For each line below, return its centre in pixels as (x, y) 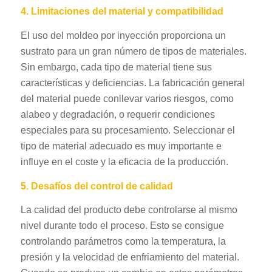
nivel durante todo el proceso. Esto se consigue (122, 226)
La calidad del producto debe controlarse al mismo (129, 210)
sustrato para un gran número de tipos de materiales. (133, 51)
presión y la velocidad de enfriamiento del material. (130, 257)
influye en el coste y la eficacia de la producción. (124, 161)
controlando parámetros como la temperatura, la (123, 242)
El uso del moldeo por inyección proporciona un (123, 35)
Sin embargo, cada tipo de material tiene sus (116, 67)
